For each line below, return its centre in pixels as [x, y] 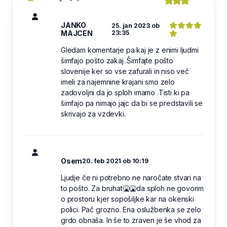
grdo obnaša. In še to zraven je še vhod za [131, 220]
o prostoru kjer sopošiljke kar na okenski [127, 199]
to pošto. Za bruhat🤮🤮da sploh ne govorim [132, 188]
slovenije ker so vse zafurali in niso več [125, 71]
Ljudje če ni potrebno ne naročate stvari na [131, 177]
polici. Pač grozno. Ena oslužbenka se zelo [131, 209]
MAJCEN [77, 33]
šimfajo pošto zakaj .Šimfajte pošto [117, 60]
